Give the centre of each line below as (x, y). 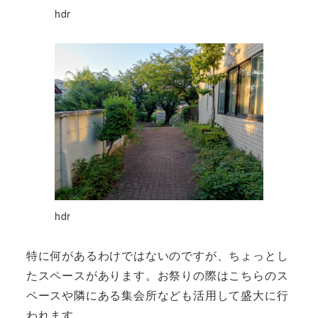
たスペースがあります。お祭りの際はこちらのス (157, 275)
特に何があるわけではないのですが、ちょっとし (157, 255)
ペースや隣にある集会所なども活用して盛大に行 (157, 295)
